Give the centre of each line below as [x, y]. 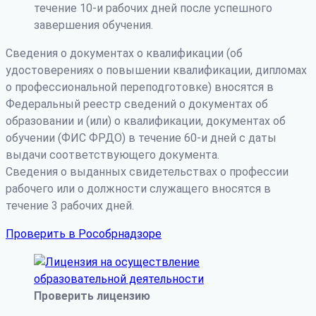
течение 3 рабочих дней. [70, 205]
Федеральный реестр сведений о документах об [137, 104]
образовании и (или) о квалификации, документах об [146, 121]
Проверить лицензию [92, 296]
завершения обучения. [93, 25]
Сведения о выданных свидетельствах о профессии [147, 171]
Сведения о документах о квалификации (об [124, 53]
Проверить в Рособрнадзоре [84, 233]
